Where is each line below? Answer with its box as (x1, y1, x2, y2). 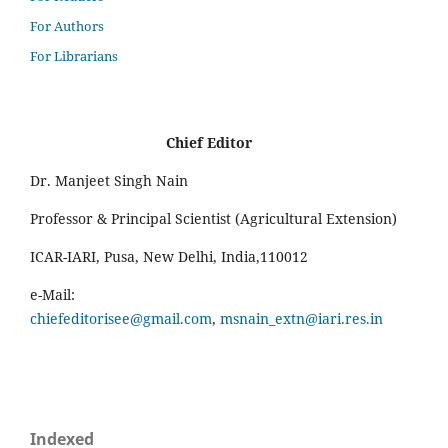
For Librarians (30, 46, 118, 65)
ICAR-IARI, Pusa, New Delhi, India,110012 (30, 246, 308, 266)
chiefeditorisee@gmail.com (30, 308, 212, 328)
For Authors (30, 16, 104, 35)
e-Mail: (30, 284, 75, 304)
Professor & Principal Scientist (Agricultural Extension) (30, 208, 397, 228)
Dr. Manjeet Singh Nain (30, 170, 188, 190)
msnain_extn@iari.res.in (220, 308, 383, 328)
